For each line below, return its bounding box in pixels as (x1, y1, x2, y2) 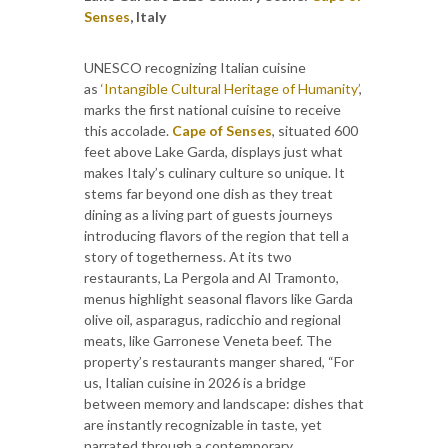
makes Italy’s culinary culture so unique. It (84, 163, 345, 181)
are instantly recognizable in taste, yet (84, 415, 322, 433)
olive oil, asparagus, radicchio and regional (84, 310, 341, 328)
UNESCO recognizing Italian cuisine (84, 58, 306, 76)
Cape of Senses (172, 121, 272, 139)
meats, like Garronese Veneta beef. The (84, 331, 332, 349)
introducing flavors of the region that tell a (84, 226, 349, 244)
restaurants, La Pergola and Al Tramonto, (84, 268, 339, 286)
